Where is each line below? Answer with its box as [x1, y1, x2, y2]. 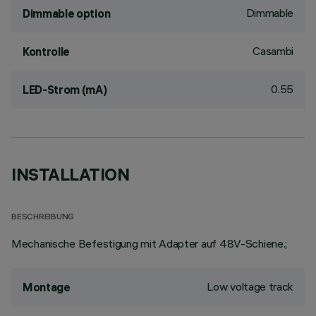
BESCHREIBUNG [11, 213, 75, 222]
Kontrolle [23, 44, 71, 59]
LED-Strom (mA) [23, 83, 107, 97]
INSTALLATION [11, 164, 130, 185]
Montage [23, 280, 71, 294]
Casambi [253, 44, 293, 58]
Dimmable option [23, 6, 111, 20]
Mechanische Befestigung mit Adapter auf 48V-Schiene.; [11, 236, 288, 250]
